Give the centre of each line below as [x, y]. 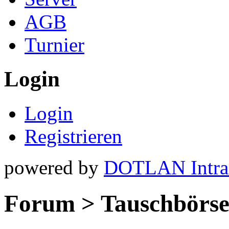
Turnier [54, 45]
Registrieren [73, 136]
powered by [54, 168]
